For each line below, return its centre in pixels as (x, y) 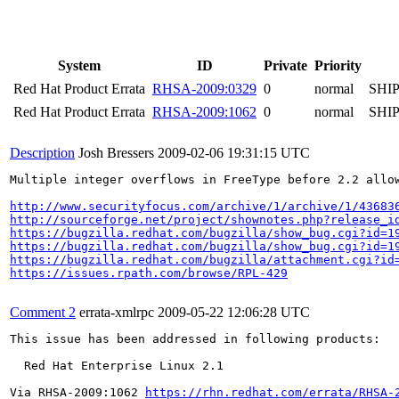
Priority (338, 65)
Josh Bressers (116, 153)
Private (285, 65)
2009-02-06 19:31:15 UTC (234, 153)
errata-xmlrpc (117, 312)
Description (42, 153)
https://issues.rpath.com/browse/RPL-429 (149, 273)
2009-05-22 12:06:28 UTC (234, 312)
